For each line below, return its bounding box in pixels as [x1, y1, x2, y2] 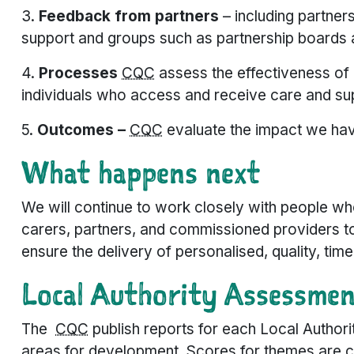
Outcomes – [37, 121, 130, 140]
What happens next [21, 152, 260, 193]
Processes [39, 64, 118, 83]
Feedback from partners [39, 7, 219, 26]
